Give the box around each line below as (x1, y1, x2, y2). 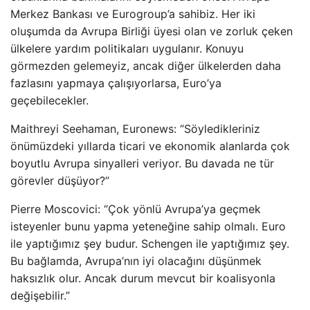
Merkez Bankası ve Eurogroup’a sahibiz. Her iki (10, 7, 255, 21)
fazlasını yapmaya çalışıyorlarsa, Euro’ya (10, 76, 221, 90)
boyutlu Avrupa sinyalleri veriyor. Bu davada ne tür (10, 156, 274, 170)
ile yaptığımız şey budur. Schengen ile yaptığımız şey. (10, 237, 289, 250)
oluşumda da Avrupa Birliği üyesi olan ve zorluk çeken (10, 24, 293, 38)
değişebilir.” (10, 289, 70, 302)
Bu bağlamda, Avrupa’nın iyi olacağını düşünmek (10, 254, 262, 268)
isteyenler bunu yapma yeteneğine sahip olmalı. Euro (10, 219, 286, 233)
